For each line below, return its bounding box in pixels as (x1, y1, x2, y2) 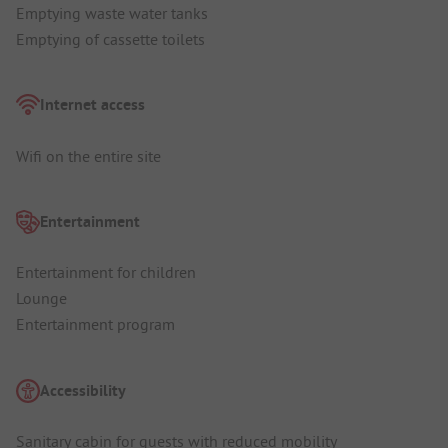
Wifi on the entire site (16, 145, 161, 166)
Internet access (40, 94, 145, 116)
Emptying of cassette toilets (16, 29, 205, 50)
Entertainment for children (16, 262, 196, 283)
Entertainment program (16, 314, 175, 335)
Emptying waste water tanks (16, 3, 208, 24)
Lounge (16, 288, 67, 309)
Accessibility (40, 379, 126, 401)
